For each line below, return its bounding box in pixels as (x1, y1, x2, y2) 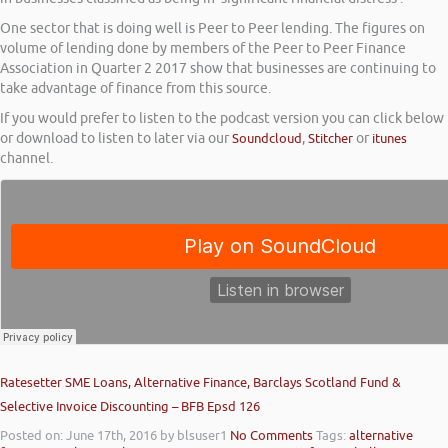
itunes (372, 129, 407, 147)
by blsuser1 (160, 426, 227, 444)
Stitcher (308, 129, 353, 147)
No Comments (230, 426, 313, 444)
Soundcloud (232, 129, 302, 147)
